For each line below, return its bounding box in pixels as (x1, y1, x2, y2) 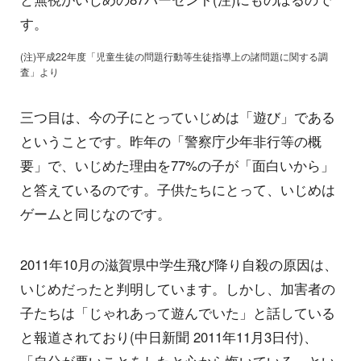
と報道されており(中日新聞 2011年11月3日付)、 (20, 327, 317, 347)
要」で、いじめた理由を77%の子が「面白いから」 (20, 156, 334, 176)
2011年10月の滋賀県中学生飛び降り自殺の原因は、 (20, 255, 338, 275)
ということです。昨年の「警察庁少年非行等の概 (20, 131, 322, 151)
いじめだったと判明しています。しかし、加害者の (20, 279, 335, 299)
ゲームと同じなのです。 (20, 204, 171, 224)
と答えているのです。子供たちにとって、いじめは (20, 180, 335, 200)
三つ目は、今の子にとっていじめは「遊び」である (20, 107, 335, 127)
